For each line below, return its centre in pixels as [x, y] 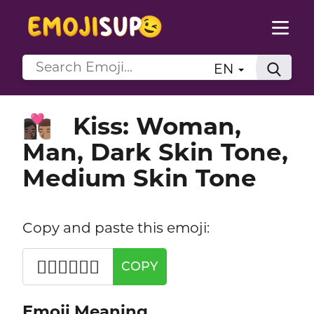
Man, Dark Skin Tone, [155, 152]
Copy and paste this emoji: [116, 227]
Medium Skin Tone [139, 178]
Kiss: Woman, [157, 126]
